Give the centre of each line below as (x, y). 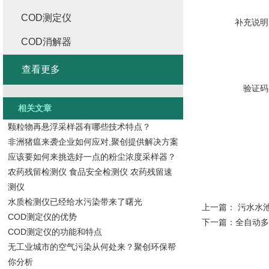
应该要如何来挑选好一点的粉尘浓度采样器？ (92, 157)
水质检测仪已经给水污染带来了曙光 (75, 202)
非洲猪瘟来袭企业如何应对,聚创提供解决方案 (93, 142)
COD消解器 (46, 42)
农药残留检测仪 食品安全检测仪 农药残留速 (90, 172)
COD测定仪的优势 (42, 217)
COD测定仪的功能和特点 (55, 232)
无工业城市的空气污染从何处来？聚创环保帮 (92, 247)
